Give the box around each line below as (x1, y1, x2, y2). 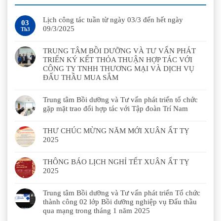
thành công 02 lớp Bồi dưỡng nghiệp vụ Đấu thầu (43, 197, 197, 206)
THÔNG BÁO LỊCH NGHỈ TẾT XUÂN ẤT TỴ (43, 157, 189, 166)
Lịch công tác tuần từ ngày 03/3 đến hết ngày (43, 15, 183, 24)
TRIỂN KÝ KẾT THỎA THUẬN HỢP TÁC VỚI (43, 55, 192, 64)
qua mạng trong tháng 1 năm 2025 (43, 206, 150, 215)
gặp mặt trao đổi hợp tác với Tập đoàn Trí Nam (43, 104, 188, 112)
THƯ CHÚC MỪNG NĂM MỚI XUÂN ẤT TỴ (43, 126, 189, 135)
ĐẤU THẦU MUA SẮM (43, 73, 118, 81)
